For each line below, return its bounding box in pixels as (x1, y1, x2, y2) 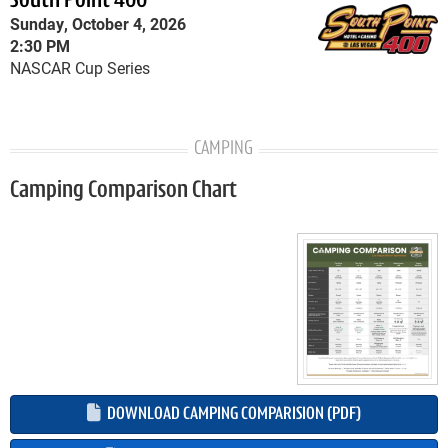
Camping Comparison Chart (10, 179, 237, 203)
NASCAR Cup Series (10, 57, 150, 78)
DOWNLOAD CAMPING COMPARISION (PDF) (104, 405, 361, 425)
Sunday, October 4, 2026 (10, 13, 186, 34)
